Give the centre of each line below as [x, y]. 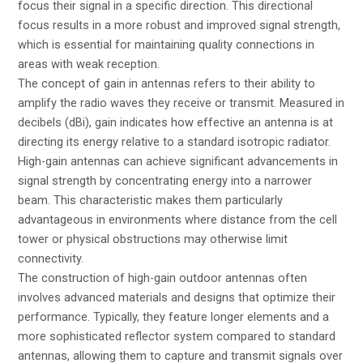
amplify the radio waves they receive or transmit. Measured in [181, 102]
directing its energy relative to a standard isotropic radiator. [175, 141]
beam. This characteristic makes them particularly [151, 200]
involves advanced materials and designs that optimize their [177, 297]
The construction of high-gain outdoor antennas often [163, 278]
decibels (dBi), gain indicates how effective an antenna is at [176, 122]
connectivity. [51, 258]
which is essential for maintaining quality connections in [167, 44]
